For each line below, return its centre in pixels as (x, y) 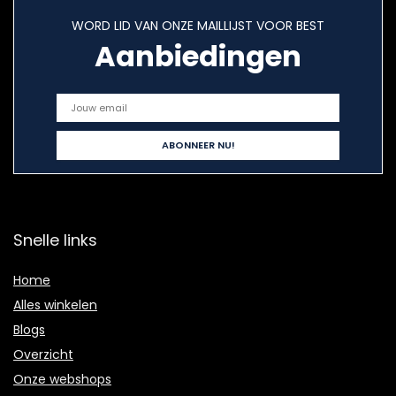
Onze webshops (62, 380)
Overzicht (43, 355)
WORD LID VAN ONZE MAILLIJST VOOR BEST (198, 26)
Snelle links (55, 240)
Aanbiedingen (198, 57)
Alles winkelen (55, 305)
